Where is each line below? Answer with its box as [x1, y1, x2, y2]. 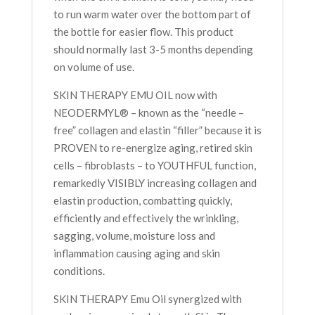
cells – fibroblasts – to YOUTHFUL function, [53, 159, 256, 172]
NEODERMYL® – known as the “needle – [53, 106, 244, 120]
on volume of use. [53, 60, 134, 74]
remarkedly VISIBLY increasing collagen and [53, 176, 257, 190]
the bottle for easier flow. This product [53, 25, 233, 39]
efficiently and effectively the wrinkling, [53, 212, 238, 225]
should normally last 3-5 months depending [53, 43, 253, 56]
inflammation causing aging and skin [53, 247, 220, 260]
